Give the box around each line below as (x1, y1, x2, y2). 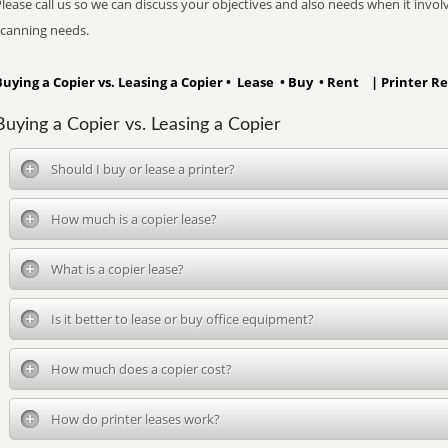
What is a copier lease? (51, 260, 184, 278)
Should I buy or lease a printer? (51, 160, 235, 178)
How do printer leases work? (51, 410, 220, 428)
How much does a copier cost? (51, 360, 232, 378)
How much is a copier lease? (51, 210, 217, 228)
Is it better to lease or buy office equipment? (51, 310, 314, 328)
